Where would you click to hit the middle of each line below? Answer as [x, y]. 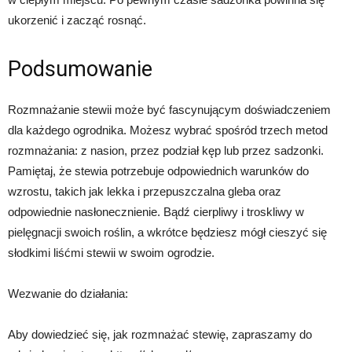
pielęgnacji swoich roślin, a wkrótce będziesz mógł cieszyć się [167, 233]
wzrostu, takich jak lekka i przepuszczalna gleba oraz [145, 192]
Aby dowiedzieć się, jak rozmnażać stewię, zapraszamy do [160, 335]
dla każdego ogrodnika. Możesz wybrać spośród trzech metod [168, 130]
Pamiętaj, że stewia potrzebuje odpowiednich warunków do [158, 171]
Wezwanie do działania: [68, 294]
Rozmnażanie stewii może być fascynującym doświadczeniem [169, 110]
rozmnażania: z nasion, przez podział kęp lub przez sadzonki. [166, 151]
